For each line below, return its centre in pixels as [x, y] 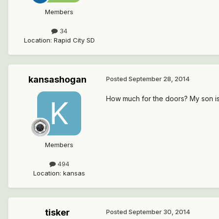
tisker [57, 213]
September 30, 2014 [159, 212]
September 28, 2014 [159, 79]
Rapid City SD [74, 40]
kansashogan [57, 80]
